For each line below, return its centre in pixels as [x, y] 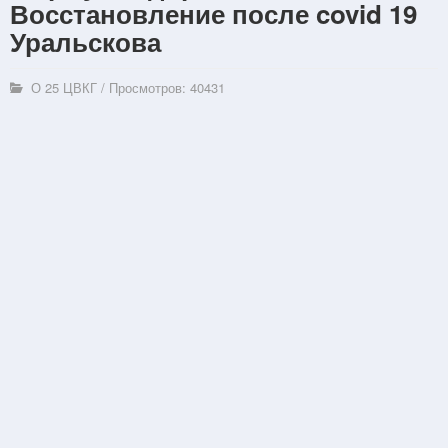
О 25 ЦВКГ [62, 87]
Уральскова [85, 41]
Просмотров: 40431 [167, 87]
